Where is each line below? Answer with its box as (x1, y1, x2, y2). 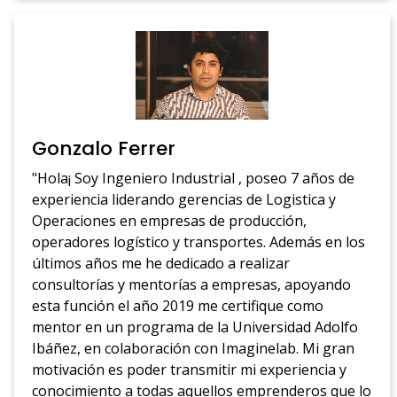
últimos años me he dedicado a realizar (32, 253, 291, 273)
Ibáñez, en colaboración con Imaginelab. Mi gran (32, 338, 355, 358)
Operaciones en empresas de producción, (32, 210, 307, 230)
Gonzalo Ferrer (32, 134, 176, 162)
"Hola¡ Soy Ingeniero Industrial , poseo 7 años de (32, 167, 355, 188)
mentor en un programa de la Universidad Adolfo (32, 316, 359, 337)
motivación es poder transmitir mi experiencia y (32, 359, 347, 379)
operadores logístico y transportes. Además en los (32, 231, 366, 252)
